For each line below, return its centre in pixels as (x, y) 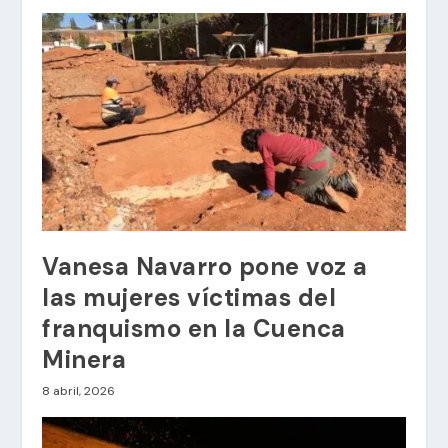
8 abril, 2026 (79, 390)
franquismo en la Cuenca (194, 328)
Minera (84, 359)
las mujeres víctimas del (189, 297)
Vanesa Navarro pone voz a (205, 266)
